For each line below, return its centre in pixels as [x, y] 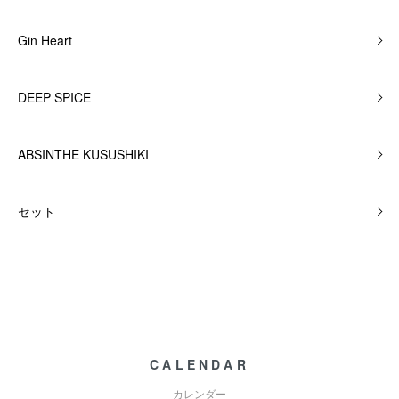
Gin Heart [45, 40]
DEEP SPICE [54, 97]
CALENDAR [199, 364]
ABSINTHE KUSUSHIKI [83, 154]
